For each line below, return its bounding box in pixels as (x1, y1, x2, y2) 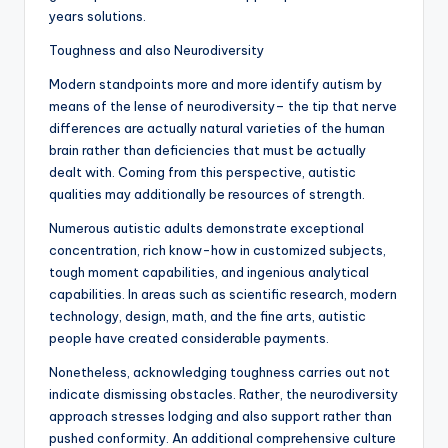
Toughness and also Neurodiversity (49, 42, 264, 59)
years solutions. (49, 8, 146, 25)
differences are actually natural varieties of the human (49, 120, 385, 137)
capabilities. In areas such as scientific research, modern (49, 286, 397, 303)
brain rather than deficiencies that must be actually (49, 142, 366, 159)
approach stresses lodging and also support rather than (49, 408, 392, 425)
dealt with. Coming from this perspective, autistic (49, 164, 356, 181)
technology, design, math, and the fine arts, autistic (49, 308, 366, 325)
